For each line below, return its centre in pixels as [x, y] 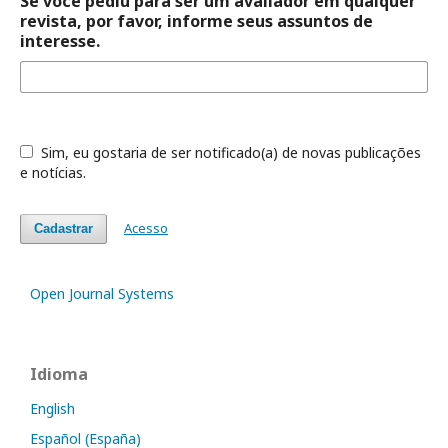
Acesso [146, 228]
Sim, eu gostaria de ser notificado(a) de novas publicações [228, 152]
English [52, 408]
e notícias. [53, 172]
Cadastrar [63, 228]
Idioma [59, 374]
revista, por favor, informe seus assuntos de [196, 21]
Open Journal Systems [102, 293]
